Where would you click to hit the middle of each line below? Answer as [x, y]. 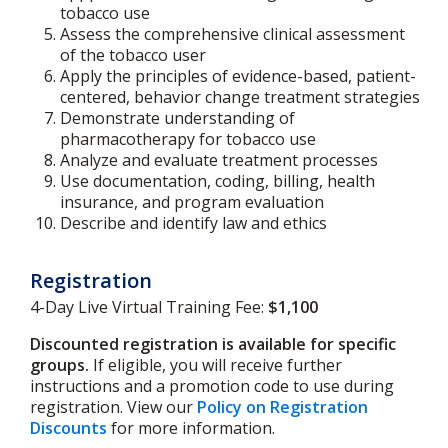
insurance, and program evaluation [192, 202]
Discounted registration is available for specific [213, 344]
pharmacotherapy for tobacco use [188, 139]
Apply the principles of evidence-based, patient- [238, 76]
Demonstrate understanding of [177, 118]
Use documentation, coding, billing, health [217, 181]
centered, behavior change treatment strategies [240, 97]
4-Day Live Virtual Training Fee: [149, 307]
